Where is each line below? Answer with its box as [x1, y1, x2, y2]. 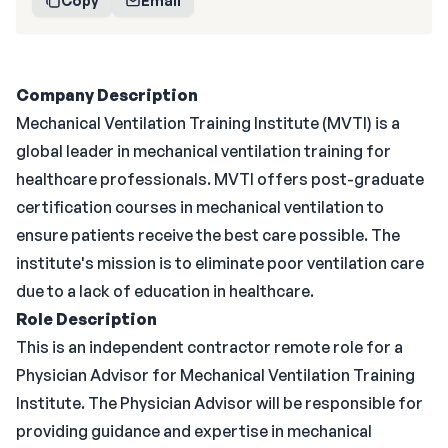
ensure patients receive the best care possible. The [16, 225, 400, 245]
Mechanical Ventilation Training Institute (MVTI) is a [16, 113, 400, 133]
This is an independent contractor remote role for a [16, 337, 403, 357]
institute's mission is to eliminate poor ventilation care [16, 253, 424, 273]
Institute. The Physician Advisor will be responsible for [16, 393, 423, 413]
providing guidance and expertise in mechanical [16, 421, 372, 441]
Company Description [16, 85, 198, 105]
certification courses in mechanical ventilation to [16, 197, 384, 217]
